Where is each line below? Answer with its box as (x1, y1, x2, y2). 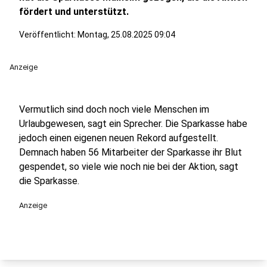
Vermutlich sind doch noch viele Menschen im (19, 104, 209, 115)
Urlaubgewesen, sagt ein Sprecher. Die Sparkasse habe (19, 118, 247, 129)
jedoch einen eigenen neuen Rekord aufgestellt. (19, 132, 218, 144)
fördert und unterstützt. (19, 6, 129, 17)
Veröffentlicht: (19, 30, 77, 39)
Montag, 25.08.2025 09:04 (77, 30, 175, 39)
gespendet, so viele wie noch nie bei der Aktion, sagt (19, 161, 238, 172)
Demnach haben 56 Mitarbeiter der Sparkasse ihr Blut (19, 147, 242, 158)
